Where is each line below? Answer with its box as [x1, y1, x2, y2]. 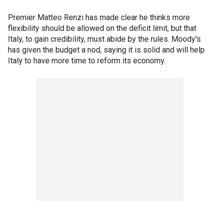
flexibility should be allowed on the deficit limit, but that [8, 24, 196, 33]
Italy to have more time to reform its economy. [8, 56, 165, 65]
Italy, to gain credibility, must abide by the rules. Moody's [8, 34, 201, 44]
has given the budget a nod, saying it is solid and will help [8, 45, 205, 55]
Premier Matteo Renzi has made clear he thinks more [8, 13, 190, 22]
